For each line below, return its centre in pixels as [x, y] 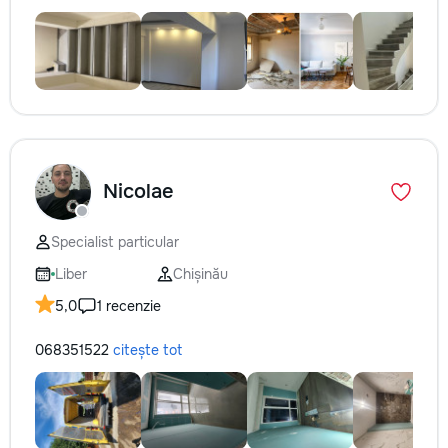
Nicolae [138, 191]
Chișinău [200, 274]
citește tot [147, 350]
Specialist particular [115, 242]
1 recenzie [129, 306]
